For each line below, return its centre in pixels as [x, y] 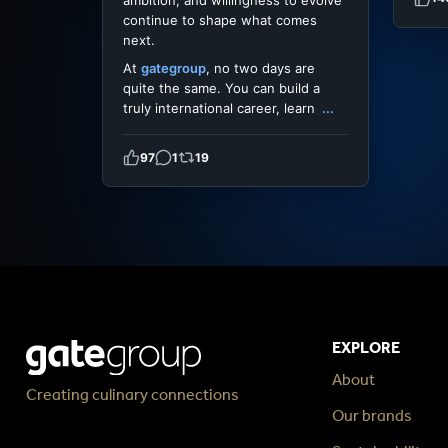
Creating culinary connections [132, 394]
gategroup [173, 68]
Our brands [371, 416]
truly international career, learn [221, 108]
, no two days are [260, 68]
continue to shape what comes [220, 20]
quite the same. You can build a [221, 88]
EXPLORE [365, 348]
